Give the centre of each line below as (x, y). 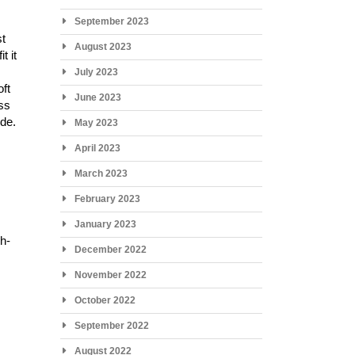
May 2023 (96, 122)
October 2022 (105, 300)
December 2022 (110, 249)
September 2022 (111, 325)
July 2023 (96, 72)
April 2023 (97, 148)
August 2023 (103, 46)
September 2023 (111, 21)
